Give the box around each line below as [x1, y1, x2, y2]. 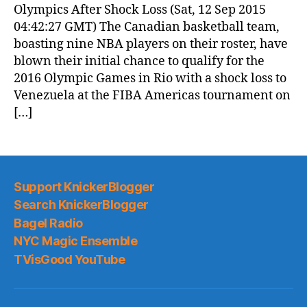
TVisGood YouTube [14, 251, 125, 267]
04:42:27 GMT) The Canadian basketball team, [14, 19, 280, 35]
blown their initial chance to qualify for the [14, 53, 265, 69]
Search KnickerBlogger [14, 197, 149, 212]
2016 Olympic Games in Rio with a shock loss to [14, 71, 286, 86]
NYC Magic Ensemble [14, 234, 138, 248]
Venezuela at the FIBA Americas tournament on [14, 88, 291, 103]
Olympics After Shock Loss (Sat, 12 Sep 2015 [14, 2, 266, 18]
